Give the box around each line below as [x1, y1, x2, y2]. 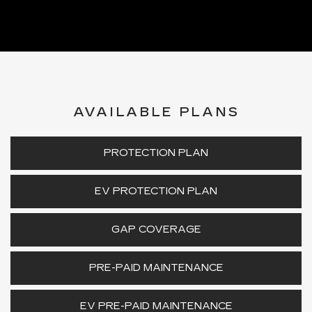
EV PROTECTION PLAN [95, 185, 217, 197]
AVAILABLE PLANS [72, 104, 240, 120]
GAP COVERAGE [111, 223, 201, 235]
